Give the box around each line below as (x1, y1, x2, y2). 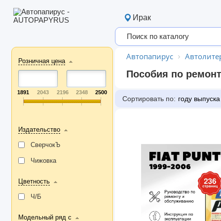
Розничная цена (18, 57, 65, 65)
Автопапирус (126, 51, 173, 61)
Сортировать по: (122, 95, 176, 103)
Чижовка (30, 157, 56, 164)
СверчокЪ (30, 141, 60, 148)
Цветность (18, 178, 50, 185)
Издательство (18, 126, 60, 133)
